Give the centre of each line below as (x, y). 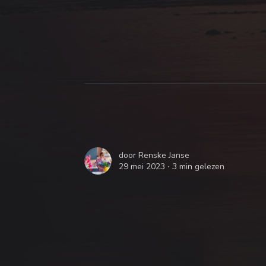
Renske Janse (164, 156)
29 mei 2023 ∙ (145, 167)
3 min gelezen (198, 167)
